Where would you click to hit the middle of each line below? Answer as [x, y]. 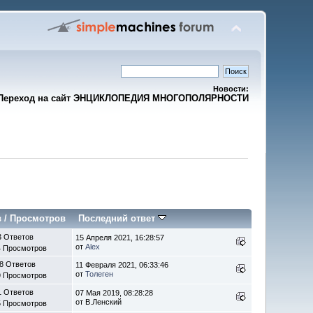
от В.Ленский [99, 301]
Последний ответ [118, 218]
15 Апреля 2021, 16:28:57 [120, 237]
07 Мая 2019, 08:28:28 [115, 292]
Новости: [231, 89]
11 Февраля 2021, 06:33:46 [122, 264]
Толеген [100, 274]
